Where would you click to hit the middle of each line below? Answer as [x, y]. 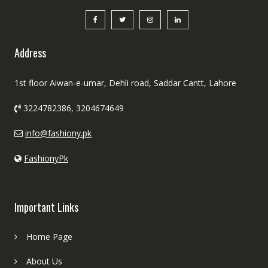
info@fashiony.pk [58, 133]
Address [30, 53]
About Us [44, 261]
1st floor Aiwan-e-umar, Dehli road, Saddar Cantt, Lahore [125, 83]
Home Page [49, 237]
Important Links [46, 207]
